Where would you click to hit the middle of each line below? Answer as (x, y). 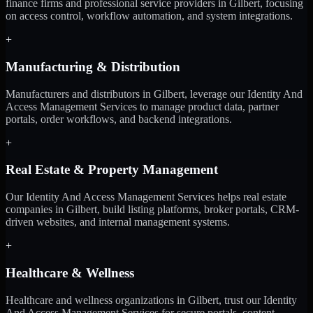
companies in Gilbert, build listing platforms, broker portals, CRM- (152, 210)
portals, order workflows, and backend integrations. (119, 119)
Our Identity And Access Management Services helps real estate (146, 197)
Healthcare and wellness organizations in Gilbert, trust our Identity (151, 300)
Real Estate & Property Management (112, 170)
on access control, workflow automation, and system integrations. (149, 16)
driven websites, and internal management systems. (118, 222)
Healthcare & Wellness (70, 272)
